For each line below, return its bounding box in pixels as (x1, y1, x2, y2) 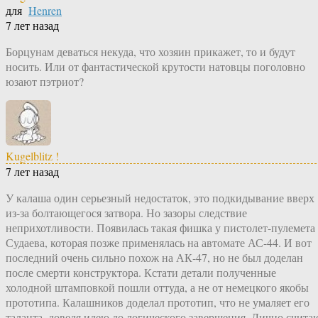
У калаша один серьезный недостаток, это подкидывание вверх (6, 190, 314, 206)
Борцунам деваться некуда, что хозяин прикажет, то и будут (6, 44, 295, 60)
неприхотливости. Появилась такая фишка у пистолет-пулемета (6, 220, 315, 236)
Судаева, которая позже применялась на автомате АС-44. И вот (6, 235, 312, 251)
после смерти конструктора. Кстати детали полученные (6, 265, 276, 280)
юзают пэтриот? (6, 74, 84, 89)
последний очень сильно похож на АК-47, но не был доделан (6, 250, 303, 265)
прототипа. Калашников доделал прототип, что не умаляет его (6, 295, 309, 310)
